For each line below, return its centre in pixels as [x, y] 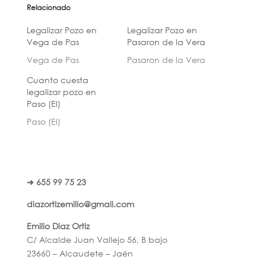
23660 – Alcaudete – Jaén [80, 253]
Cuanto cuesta [57, 80]
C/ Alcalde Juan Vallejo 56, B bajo [97, 239]
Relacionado [48, 7]
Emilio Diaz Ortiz [58, 226]
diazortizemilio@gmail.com [80, 204]
